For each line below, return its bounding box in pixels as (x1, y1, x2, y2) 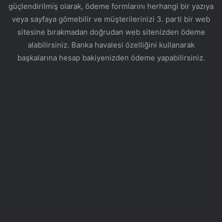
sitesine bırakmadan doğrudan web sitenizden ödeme (17, 27, 205, 37)
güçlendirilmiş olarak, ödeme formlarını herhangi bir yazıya (8, 1, 214, 11)
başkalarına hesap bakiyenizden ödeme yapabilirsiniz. (17, 53, 205, 62)
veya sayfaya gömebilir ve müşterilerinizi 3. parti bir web (12, 14, 210, 24)
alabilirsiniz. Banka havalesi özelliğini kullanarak (27, 40, 195, 50)
